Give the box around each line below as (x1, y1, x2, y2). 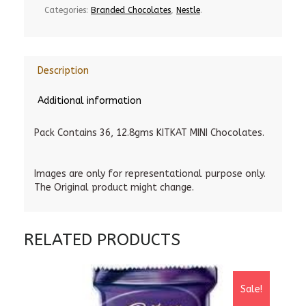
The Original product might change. (34, 182, 194, 193)
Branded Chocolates (91, 5, 171, 15)
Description (38, 65, 89, 76)
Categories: (44, 5, 91, 15)
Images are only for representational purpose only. (34, 168, 266, 180)
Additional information (38, 95, 141, 107)
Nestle (176, 5, 200, 15)
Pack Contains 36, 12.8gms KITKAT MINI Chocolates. (34, 127, 264, 139)
